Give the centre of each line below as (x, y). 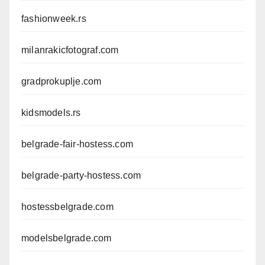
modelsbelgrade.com (67, 238)
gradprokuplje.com (62, 82)
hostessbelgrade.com (67, 207)
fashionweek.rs (54, 19)
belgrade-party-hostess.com (81, 176)
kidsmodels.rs (51, 113)
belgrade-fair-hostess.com (77, 144)
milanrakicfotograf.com (70, 50)
